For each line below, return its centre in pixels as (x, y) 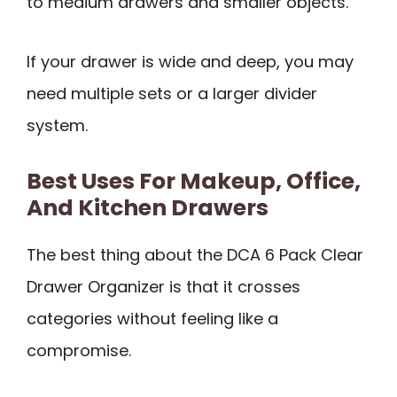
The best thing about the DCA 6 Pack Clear (195, 255)
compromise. (79, 351)
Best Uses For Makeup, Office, (194, 182)
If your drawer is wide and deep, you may (190, 61)
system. (57, 125)
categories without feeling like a (152, 319)
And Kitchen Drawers (148, 208)
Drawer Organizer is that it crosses (163, 287)
